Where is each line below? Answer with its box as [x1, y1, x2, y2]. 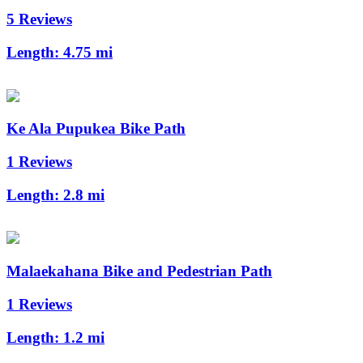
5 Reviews [6, 11, 72, 28]
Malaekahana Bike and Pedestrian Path [6, 263, 272, 280]
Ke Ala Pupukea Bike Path [6, 120, 186, 138]
